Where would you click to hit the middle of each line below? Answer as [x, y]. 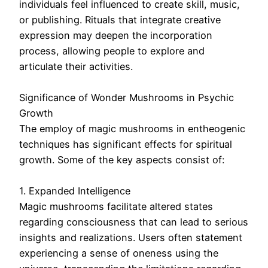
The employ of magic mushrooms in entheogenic [132, 129]
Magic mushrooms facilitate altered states [116, 207]
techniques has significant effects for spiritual [126, 144]
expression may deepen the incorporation [116, 36]
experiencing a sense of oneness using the [119, 253]
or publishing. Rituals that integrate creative [120, 20]
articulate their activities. [76, 67]
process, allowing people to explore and [112, 51]
